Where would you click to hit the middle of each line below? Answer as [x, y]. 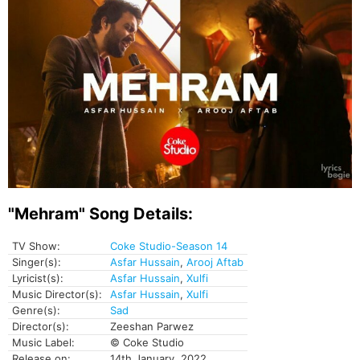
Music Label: [43, 343]
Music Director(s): [57, 295]
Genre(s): [36, 311]
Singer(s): [37, 262]
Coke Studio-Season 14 [169, 246]
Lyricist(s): [38, 278]
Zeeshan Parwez [152, 327]
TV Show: [36, 246]
